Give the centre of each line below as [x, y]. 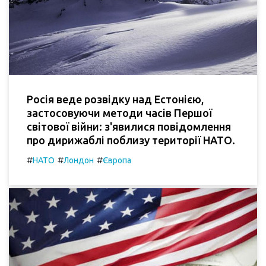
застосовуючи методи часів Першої [119, 113]
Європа [117, 160]
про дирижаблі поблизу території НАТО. [131, 140]
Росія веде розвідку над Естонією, [115, 99]
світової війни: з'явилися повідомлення [129, 126]
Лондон [79, 160]
